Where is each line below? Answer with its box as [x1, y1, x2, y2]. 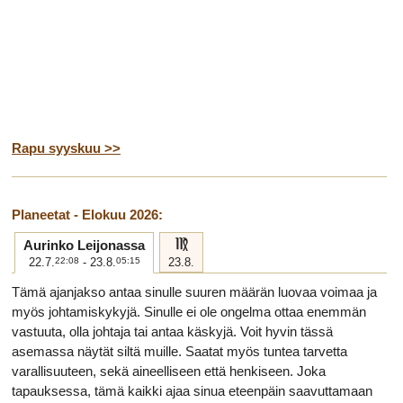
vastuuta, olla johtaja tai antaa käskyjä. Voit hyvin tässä [12, 324, 333, 339]
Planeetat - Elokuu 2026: [12, 207, 163, 222]
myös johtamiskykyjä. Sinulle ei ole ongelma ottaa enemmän [12, 304, 366, 319]
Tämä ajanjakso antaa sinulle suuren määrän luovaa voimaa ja [12, 284, 377, 300]
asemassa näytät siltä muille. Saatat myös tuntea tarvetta [12, 344, 347, 359]
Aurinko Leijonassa [23, 237, 145, 253]
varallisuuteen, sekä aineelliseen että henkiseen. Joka [12, 363, 326, 379]
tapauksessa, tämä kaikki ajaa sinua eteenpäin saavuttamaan [12, 383, 372, 399]
